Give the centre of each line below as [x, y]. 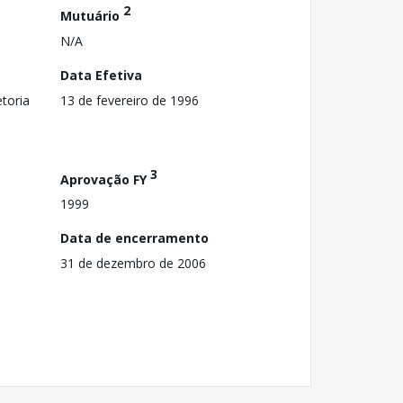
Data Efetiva [101, 75]
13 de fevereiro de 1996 [130, 100]
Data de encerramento [134, 238]
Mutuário [92, 15]
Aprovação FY [105, 179]
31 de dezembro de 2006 [133, 264]
